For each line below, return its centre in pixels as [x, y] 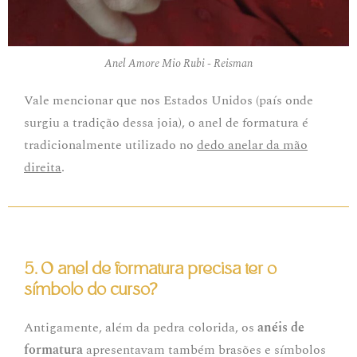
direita [43, 168]
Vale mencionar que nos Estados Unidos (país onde [169, 101]
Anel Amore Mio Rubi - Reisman [178, 64]
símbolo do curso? [91, 290]
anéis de [281, 328]
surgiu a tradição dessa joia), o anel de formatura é [166, 123]
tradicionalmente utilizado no [110, 145]
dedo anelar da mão [252, 145]
